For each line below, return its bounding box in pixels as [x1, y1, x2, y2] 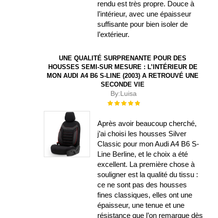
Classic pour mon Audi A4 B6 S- [97, 139, 200, 148]
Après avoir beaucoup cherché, [97, 119, 197, 127]
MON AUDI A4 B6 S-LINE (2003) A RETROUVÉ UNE [47, 72, 199, 80]
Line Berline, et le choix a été [97, 149, 188, 158]
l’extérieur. [97, 30, 130, 39]
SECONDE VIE [101, 81, 145, 89]
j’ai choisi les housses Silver [97, 129, 187, 138]
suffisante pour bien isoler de [97, 20, 188, 29]
